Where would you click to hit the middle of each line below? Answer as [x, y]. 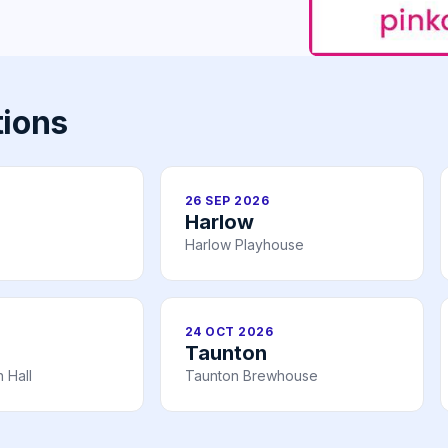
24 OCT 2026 [229, 332]
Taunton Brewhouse [251, 376]
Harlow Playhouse [244, 245]
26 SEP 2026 [227, 201]
